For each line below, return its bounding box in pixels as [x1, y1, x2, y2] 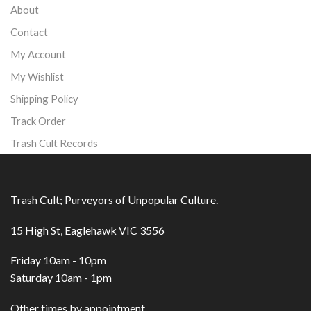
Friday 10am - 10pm [10, 253, 106, 267]
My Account [10, 47, 66, 60]
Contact [10, 25, 48, 38]
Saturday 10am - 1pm [10, 271, 112, 285]
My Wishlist [10, 69, 64, 83]
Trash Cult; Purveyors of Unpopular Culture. [10, 193, 218, 207]
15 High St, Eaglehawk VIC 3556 [10, 223, 165, 237]
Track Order [10, 114, 66, 127]
